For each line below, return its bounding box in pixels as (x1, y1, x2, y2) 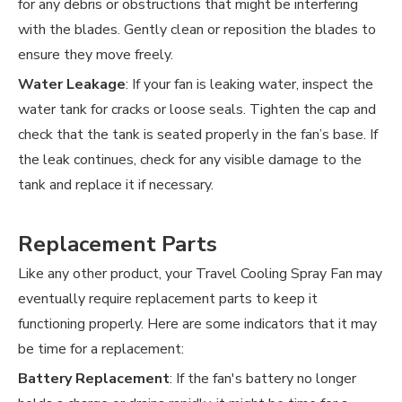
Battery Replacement (18, 369, 170, 389)
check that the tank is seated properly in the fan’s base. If (18, 125, 378, 145)
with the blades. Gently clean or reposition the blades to (18, 20, 376, 40)
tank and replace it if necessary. (18, 175, 214, 196)
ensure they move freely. (18, 45, 173, 66)
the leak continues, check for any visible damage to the (18, 150, 362, 170)
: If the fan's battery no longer (170, 369, 356, 389)
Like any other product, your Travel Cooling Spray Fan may (18, 264, 382, 284)
